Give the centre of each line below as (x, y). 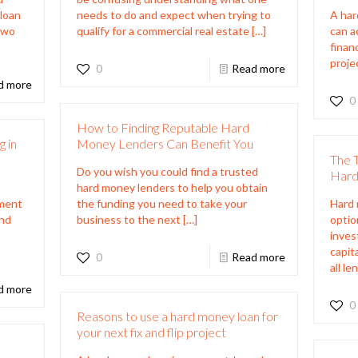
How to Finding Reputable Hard (163, 127)
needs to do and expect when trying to (173, 14)
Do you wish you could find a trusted (167, 171)
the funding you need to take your (161, 203)
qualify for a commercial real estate (163, 30)
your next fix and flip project (151, 332)
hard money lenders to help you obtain (172, 187)
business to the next (128, 219)
